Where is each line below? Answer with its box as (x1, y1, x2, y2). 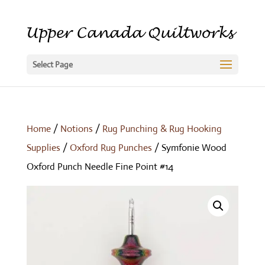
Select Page (32, 59, 73, 70)
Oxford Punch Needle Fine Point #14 (26, 160, 173, 173)
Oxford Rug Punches (69, 141, 152, 154)
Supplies (26, 141, 60, 154)
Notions (60, 122, 93, 135)
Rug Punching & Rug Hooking (102, 122, 222, 135)
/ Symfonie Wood (151, 141, 227, 154)
